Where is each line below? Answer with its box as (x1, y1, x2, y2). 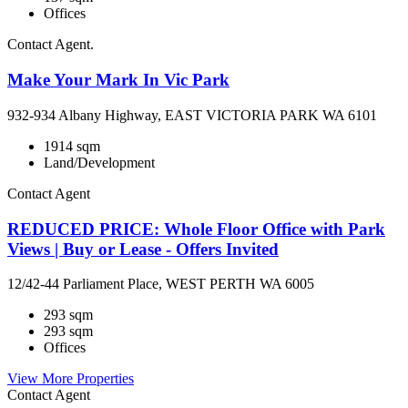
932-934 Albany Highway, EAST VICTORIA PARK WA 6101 (7, 107, 377, 123)
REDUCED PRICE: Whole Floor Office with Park (7, 219, 385, 239)
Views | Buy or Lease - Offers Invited (7, 239, 279, 259)
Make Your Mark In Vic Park (7, 70, 229, 90)
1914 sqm (44, 138, 100, 154)
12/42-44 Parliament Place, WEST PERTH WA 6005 (7, 276, 314, 292)
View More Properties (7, 371, 134, 387)
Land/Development (44, 154, 155, 170)
